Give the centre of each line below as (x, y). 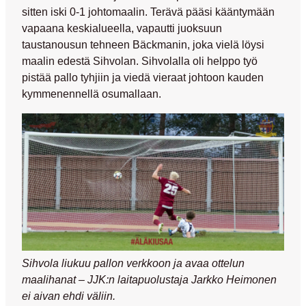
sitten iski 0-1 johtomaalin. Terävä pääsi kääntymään (148, 12)
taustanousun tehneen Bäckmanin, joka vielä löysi (143, 45)
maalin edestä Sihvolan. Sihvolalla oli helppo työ (140, 61)
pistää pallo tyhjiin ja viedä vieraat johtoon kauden (143, 78)
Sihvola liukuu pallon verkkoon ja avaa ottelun (133, 263)
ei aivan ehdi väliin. (69, 296)
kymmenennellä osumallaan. (92, 94)
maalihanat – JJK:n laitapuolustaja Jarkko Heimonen (149, 280)
